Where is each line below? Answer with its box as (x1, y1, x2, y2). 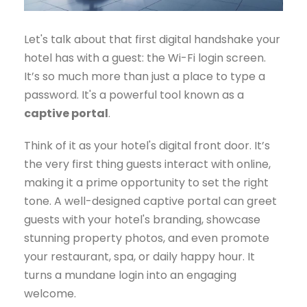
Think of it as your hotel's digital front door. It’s (24, 138, 270, 154)
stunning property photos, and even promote (24, 230, 269, 247)
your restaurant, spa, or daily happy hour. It (24, 249, 255, 265)
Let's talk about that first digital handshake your (24, 32, 280, 48)
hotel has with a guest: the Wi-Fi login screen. (24, 50, 266, 66)
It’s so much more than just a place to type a (24, 69, 265, 85)
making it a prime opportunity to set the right (24, 175, 269, 191)
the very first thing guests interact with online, (24, 156, 271, 173)
